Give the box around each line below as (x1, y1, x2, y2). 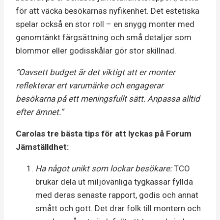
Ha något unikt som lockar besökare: (35, 163, 172, 173)
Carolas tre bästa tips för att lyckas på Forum (16, 128, 192, 138)
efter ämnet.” (16, 107, 63, 117)
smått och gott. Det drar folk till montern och (35, 203, 201, 213)
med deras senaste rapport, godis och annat (35, 190, 198, 200)
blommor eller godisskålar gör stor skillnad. (16, 45, 178, 55)
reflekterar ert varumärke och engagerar (16, 80, 164, 90)
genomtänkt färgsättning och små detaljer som (16, 32, 192, 42)
